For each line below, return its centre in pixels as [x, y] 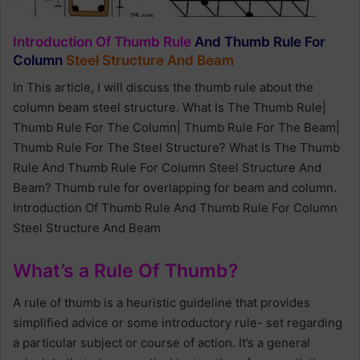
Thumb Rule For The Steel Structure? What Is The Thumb [176, 147]
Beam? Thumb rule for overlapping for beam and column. [175, 187]
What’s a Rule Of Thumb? [126, 270]
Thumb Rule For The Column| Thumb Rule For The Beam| [176, 127]
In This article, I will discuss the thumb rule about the [163, 87]
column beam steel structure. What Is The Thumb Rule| [170, 107]
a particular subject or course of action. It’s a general [162, 343]
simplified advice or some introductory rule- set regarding [178, 323]
